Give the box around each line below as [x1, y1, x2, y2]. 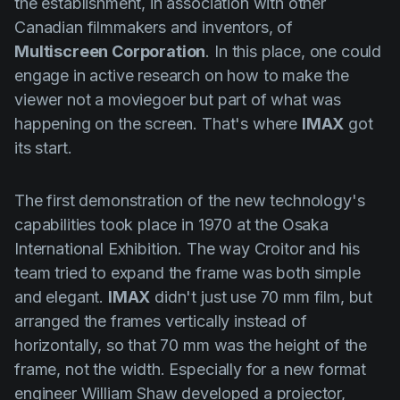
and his [304, 239, 361, 259]
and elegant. [14, 287, 108, 307]
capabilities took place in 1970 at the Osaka [14, 215, 329, 235]
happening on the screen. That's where [14, 114, 302, 134]
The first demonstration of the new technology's [14, 191, 365, 211]
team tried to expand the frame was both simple [14, 263, 361, 283]
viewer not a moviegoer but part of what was [14, 90, 342, 110]
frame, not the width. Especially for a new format [14, 360, 367, 379]
